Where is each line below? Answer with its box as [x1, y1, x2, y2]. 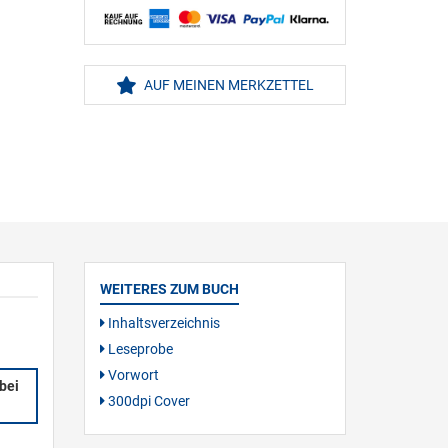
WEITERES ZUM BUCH [99, 280, 239, 297]
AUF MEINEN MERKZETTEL [140, 77, 314, 94]
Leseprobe [104, 340, 173, 357]
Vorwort [104, 366, 159, 383]
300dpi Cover [104, 392, 190, 409]
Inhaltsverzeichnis [104, 314, 220, 331]
